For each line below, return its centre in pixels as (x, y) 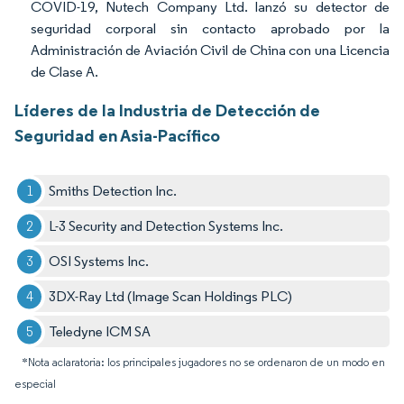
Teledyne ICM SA (100, 332)
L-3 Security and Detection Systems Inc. (166, 226)
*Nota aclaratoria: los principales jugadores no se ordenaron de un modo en (203, 363)
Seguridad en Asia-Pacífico (117, 136)
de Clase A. (64, 72)
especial (35, 384)
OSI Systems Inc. (99, 262)
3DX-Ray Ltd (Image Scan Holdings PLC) (171, 297)
